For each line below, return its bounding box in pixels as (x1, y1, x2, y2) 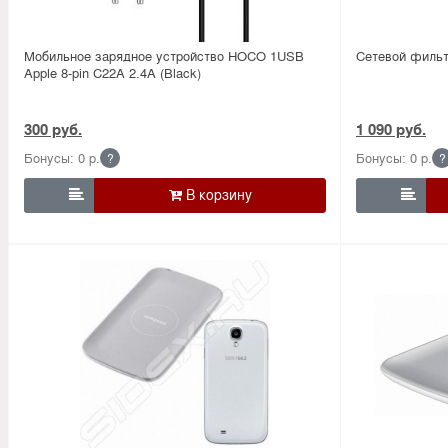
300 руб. (24, 117, 82, 140)
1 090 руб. (356, 117, 426, 140)
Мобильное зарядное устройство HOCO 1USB (24, 45, 304, 65)
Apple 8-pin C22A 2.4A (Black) (24, 62, 201, 82)
